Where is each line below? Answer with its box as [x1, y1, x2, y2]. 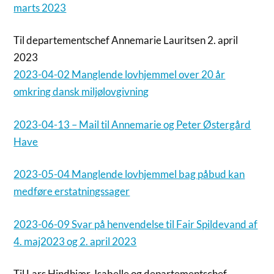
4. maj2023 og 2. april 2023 [13, 234, 137, 248]
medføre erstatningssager [13, 185, 130, 198]
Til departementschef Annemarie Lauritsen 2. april [13, 34, 239, 46]
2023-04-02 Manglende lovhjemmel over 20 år [13, 68, 226, 81]
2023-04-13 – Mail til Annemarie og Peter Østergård [13, 117, 251, 131]
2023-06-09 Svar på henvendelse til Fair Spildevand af [13, 217, 258, 231]
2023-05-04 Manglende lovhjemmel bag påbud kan [13, 168, 245, 180]
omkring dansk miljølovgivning [13, 85, 149, 98]
